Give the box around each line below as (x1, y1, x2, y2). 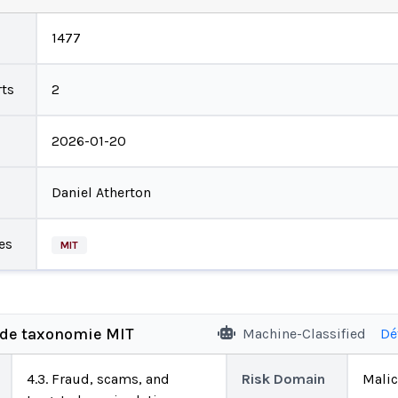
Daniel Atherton (51, 183, 151, 201)
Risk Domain (242, 370, 325, 387)
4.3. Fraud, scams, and (27, 370, 170, 387)
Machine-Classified (242, 325, 366, 342)
